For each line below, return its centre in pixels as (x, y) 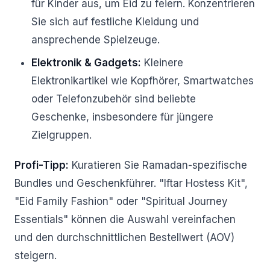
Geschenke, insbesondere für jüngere (122, 117)
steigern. (36, 256)
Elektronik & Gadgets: (86, 63)
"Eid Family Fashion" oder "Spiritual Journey (121, 201)
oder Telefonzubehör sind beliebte (114, 99)
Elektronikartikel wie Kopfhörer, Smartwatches (143, 81)
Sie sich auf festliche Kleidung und (115, 22)
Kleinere (162, 63)
